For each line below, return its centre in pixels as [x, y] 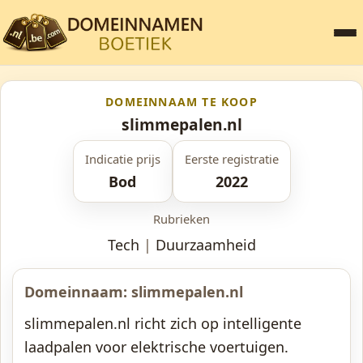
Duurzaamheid [205, 245]
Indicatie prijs [122, 159]
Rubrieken [181, 219]
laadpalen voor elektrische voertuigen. [156, 347]
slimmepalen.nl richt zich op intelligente [163, 323]
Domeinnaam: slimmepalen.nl [134, 292]
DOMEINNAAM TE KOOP [181, 102]
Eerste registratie [231, 159]
